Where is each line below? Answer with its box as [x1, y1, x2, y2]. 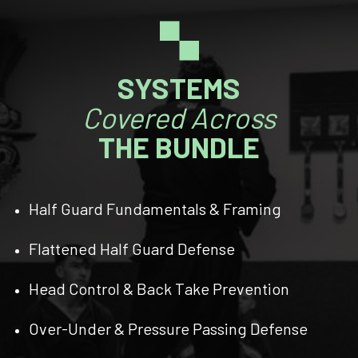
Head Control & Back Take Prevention [29, 278, 289, 298]
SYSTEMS [117, 70, 241, 105]
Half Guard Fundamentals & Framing [29, 198, 281, 218]
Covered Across [82, 99, 276, 134]
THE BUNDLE [98, 129, 260, 164]
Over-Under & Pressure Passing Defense [29, 318, 308, 338]
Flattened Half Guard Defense [29, 238, 235, 258]
